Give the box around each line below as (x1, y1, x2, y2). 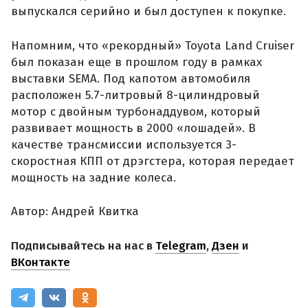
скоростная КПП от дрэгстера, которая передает (11, 153, 294, 168)
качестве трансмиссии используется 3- (11, 137, 236, 152)
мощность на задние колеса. (11, 170, 176, 185)
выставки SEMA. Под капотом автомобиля (11, 71, 250, 86)
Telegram (155, 238, 206, 253)
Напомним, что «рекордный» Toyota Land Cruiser (11, 38, 294, 53)
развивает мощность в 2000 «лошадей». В (11, 120, 256, 135)
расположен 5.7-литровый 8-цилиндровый (11, 87, 260, 102)
